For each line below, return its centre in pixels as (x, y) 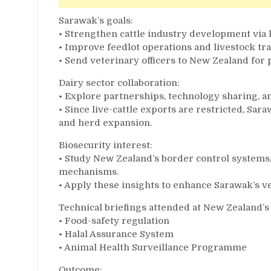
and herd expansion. (105, 122)
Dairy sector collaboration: (119, 83)
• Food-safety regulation (114, 220)
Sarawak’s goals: (96, 20)
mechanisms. (89, 171)
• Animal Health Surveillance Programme (153, 247)
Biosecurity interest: (106, 145)
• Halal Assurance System (116, 234)
